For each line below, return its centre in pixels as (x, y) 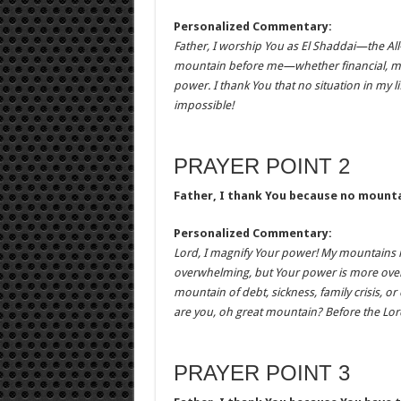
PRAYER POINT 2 (261, 166)
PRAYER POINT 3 (261, 373)
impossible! (203, 105)
